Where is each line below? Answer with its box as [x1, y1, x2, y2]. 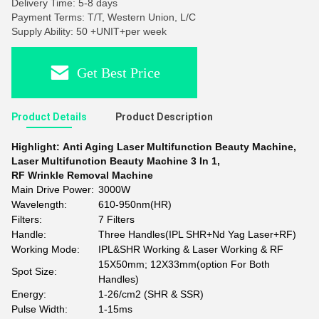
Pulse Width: [11, 303, 68, 315]
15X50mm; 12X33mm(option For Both [98, 258, 270, 270]
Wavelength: [11, 199, 67, 210]
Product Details [11, 111, 87, 122]
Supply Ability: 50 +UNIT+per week [11, 26, 167, 37]
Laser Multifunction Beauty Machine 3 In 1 [11, 155, 217, 167]
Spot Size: [11, 266, 57, 277]
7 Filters [98, 214, 135, 225]
